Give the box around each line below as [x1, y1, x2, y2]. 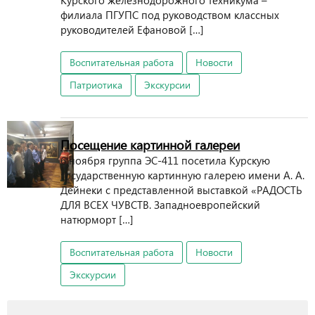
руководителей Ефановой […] [60, 22, 205, 37]
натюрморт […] [60, 212, 134, 226]
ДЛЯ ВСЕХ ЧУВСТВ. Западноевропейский [60, 198, 261, 212]
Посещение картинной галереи [60, 136, 240, 153]
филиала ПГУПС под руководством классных [60, 8, 280, 22]
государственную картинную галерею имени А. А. [60, 168, 308, 182]
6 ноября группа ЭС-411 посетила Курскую [60, 153, 271, 167]
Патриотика [70, 78, 123, 91]
